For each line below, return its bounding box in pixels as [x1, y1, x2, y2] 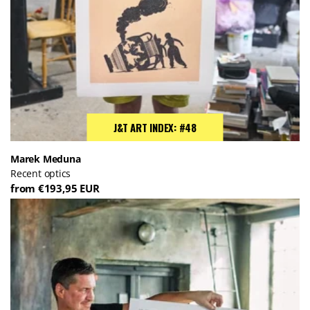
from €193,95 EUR [10, 181, 100, 195]
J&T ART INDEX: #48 [113, 120, 197, 135]
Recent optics [10, 167, 71, 180]
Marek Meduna [10, 152, 81, 165]
